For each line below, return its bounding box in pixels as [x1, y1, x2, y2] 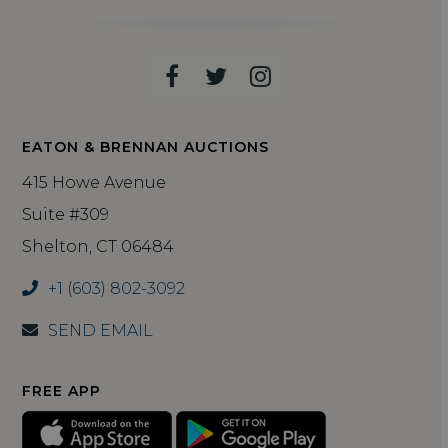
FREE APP [21, 381, 101, 400]
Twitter [215, 72, 301, 102]
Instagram [260, 72, 384, 102]
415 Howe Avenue [21, 172, 166, 192]
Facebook [171, 72, 285, 102]
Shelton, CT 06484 [21, 236, 174, 256]
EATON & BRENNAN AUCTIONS [21, 137, 269, 156]
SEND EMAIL [47, 320, 153, 340]
